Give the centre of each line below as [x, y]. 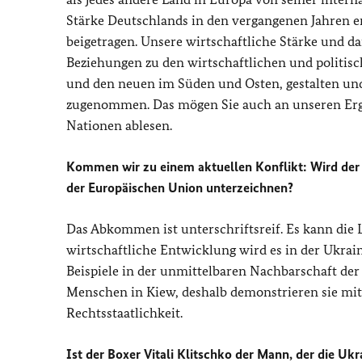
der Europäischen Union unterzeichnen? [180, 187]
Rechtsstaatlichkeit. [124, 313]
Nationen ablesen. [119, 125]
